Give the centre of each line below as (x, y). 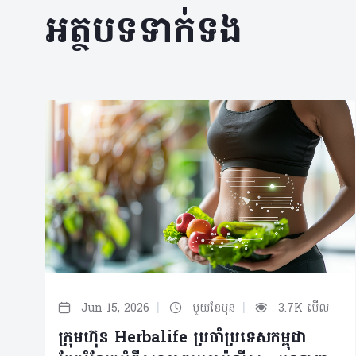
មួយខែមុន (214, 309)
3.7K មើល (302, 309)
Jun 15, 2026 (115, 309)
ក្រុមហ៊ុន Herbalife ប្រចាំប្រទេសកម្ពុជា (182, 339)
